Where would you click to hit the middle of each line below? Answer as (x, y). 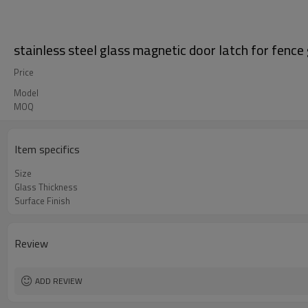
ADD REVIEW (59, 281)
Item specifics (47, 149)
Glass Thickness (46, 187)
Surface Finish (42, 201)
